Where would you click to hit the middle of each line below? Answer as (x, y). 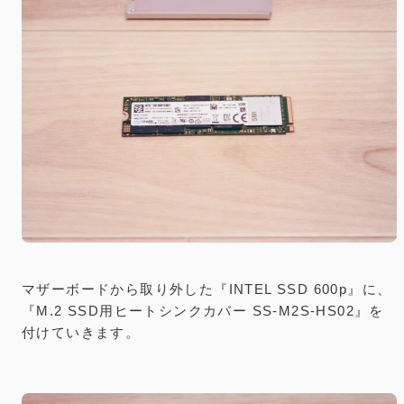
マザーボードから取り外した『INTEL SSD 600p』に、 (207, 289)
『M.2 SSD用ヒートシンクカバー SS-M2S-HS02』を (203, 310)
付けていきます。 (81, 332)
